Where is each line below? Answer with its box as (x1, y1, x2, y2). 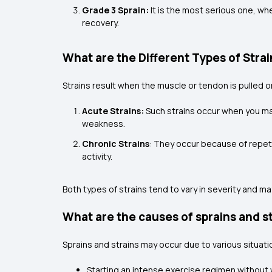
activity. (82, 151, 112, 163)
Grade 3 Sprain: (82, 4, 151, 16)
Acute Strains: (82, 105, 146, 117)
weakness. (82, 118, 125, 130)
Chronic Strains (82, 138, 149, 150)
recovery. (82, 17, 119, 29)
